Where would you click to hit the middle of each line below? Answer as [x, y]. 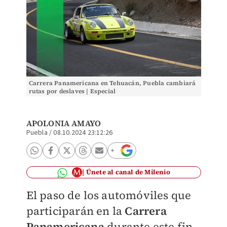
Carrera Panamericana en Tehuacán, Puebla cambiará [112, 83]
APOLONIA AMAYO [64, 123]
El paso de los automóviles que [109, 195]
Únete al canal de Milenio [128, 172]
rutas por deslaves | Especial [72, 91]
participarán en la [74, 211]
